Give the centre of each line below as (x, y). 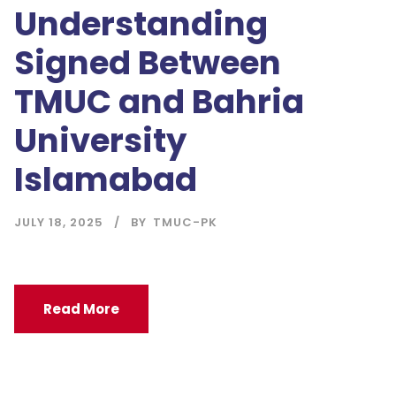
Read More (81, 309)
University (100, 141)
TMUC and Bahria (159, 102)
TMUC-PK (185, 223)
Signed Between (148, 63)
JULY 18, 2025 (59, 223)
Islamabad (106, 180)
